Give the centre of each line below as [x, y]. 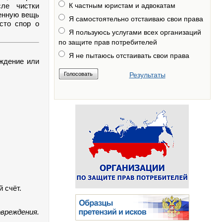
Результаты [147, 75]
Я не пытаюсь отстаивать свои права [129, 55]
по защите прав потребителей [108, 42]
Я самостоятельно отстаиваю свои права [136, 19]
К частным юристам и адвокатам [122, 5]
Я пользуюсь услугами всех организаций [135, 32]
